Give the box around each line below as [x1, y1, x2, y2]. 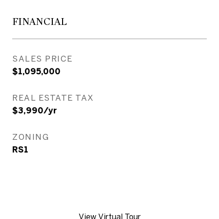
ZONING [12, 132, 49, 141]
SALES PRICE [12, 54, 73, 63]
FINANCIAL [12, 16, 67, 28]
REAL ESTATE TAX [12, 93, 94, 102]
